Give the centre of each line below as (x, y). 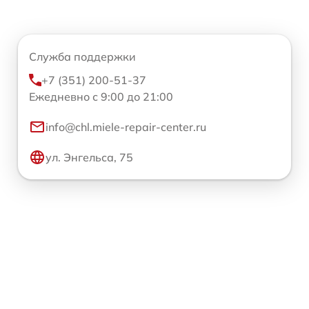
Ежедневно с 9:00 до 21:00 (101, 97)
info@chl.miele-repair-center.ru (126, 127)
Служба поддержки (82, 57)
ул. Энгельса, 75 (89, 157)
